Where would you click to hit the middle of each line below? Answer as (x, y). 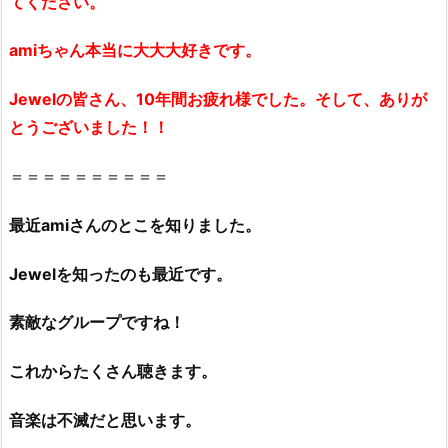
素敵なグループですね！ (97, 322)
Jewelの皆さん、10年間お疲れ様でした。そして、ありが (218, 99)
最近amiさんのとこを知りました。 (135, 224)
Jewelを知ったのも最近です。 (120, 273)
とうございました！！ (89, 127)
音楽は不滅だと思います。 (105, 419)
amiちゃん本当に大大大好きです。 (135, 50)
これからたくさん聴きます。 (113, 371)
